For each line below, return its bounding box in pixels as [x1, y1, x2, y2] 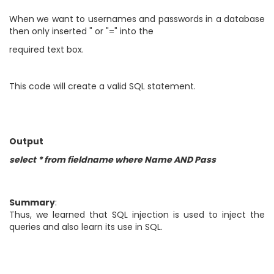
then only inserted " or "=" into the [9, 25, 154, 38]
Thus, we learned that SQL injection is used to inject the [9, 209, 265, 221]
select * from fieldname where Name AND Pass [9, 154, 216, 166]
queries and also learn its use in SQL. [9, 221, 163, 234]
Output [9, 135, 43, 148]
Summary [9, 196, 55, 209]
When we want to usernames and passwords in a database [9, 13, 265, 26]
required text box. [9, 43, 84, 56]
